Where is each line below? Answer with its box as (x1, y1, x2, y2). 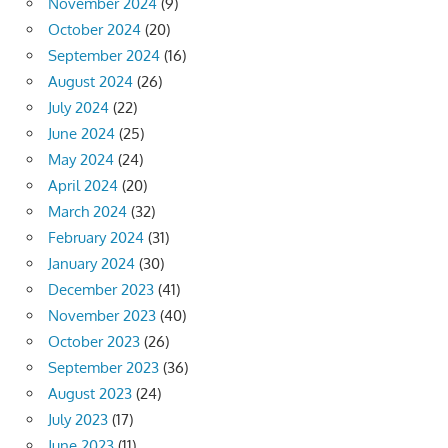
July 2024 (48, 97, 109, 117)
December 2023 (48, 279, 154, 299)
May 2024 (48, 149, 114, 169)
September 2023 (48, 357, 159, 377)
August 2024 (48, 71, 133, 91)
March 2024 (48, 201, 127, 221)
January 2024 (48, 253, 135, 273)
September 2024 (48, 45, 160, 65)
